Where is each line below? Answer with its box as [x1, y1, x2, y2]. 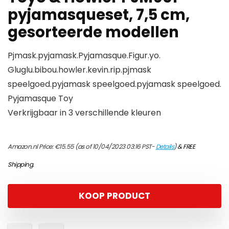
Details [155, 142, 174, 151]
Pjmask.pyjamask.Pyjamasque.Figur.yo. [8, 50, 161, 61]
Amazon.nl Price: [8, 142, 55, 151]
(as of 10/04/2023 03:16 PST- [74, 142, 156, 151]
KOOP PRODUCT [79, 190, 150, 202]
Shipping [8, 160, 33, 169]
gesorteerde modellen [8, 22, 179, 42]
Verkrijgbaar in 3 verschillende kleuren [8, 107, 161, 119]
